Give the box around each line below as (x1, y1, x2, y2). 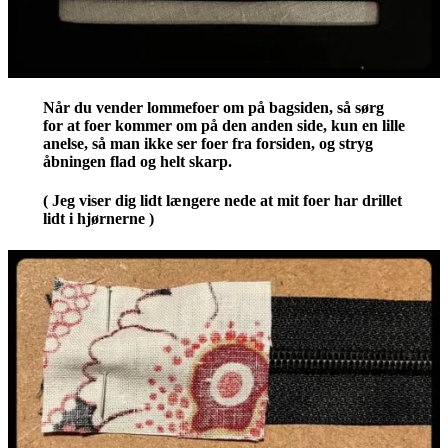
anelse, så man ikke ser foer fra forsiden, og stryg (42, 135, 373, 153)
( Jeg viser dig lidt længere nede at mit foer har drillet (42, 192, 402, 210)
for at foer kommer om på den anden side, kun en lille (42, 117, 405, 135)
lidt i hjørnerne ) (42, 210, 154, 228)
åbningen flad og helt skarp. (42, 153, 232, 171)
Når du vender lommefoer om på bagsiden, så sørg (42, 99, 384, 117)
